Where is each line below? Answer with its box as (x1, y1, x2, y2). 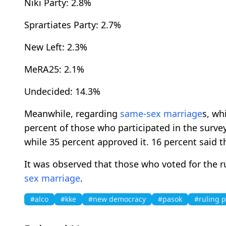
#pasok (158, 194, 182, 204)
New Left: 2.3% (24, 41, 87, 53)
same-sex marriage (120, 107, 202, 120)
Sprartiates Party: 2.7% (24, 19, 121, 31)
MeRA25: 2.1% (24, 63, 84, 76)
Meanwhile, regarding (24, 107, 120, 120)
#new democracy (88, 194, 146, 204)
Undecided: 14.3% (24, 85, 100, 98)
